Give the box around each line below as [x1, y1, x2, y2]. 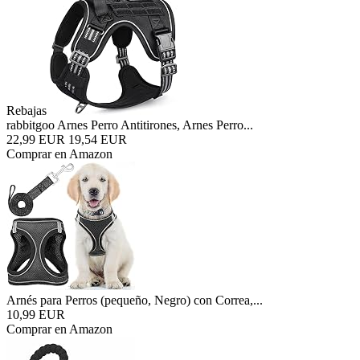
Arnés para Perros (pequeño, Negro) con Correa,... [6, 293, 263, 307]
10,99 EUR [6, 308, 65, 321]
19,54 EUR [68, 133, 127, 146]
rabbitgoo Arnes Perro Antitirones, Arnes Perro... [6, 118, 253, 132]
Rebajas [6, 104, 47, 117]
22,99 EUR [6, 133, 65, 146]
